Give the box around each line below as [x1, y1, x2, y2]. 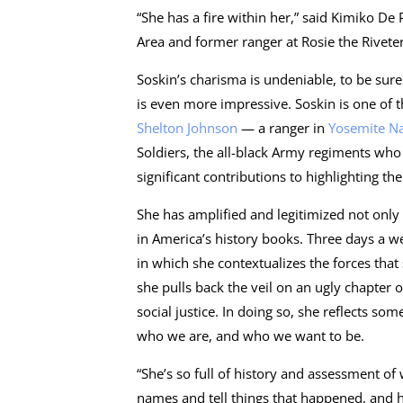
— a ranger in [237, 118, 328, 137]
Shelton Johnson [137, 118, 237, 137]
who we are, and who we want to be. [137, 326, 364, 345]
